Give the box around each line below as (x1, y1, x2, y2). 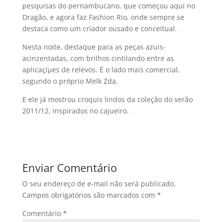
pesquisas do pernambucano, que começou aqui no (22, 1, 195, 10)
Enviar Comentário (22, 160, 117, 175)
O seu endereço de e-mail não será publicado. (22, 179, 176, 188)
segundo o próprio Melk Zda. (22, 76, 118, 86)
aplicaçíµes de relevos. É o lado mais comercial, (22, 65, 180, 74)
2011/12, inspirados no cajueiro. (22, 106, 129, 115)
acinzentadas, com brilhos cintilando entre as (22, 54, 174, 63)
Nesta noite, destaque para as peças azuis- (22, 42, 166, 52)
